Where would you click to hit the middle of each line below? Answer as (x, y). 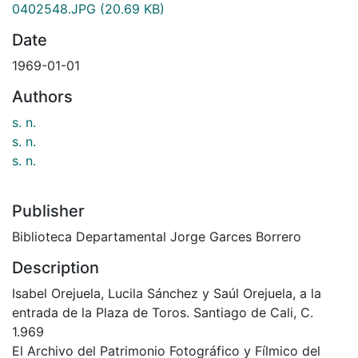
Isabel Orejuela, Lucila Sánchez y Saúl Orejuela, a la (167, 293)
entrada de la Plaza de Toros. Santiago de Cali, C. (163, 312)
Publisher (48, 211)
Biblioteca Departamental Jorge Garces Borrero (157, 236)
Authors (42, 96)
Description (56, 267)
